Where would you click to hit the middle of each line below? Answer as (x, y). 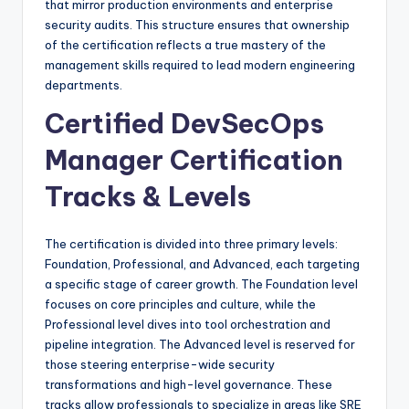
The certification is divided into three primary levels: (191, 244)
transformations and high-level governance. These (189, 385)
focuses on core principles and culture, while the (180, 304)
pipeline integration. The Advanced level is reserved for (200, 345)
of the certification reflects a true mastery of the (185, 45)
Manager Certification (194, 161)
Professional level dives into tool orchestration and (188, 325)
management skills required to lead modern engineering (200, 65)
